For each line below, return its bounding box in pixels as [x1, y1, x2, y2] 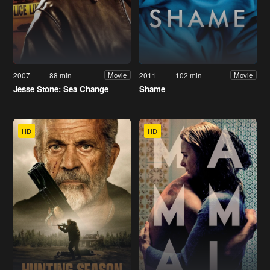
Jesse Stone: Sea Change [13, 83, 108, 95]
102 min [175, 69, 202, 80]
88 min [49, 69, 72, 80]
